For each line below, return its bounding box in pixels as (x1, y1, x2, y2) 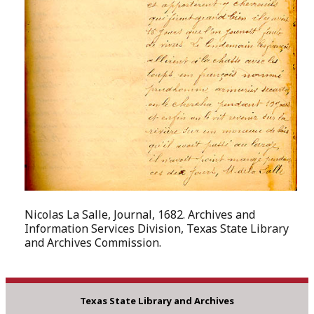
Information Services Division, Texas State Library (25, 220, 289, 236)
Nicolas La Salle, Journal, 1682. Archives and (25, 206, 256, 222)
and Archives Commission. (25, 234, 162, 250)
